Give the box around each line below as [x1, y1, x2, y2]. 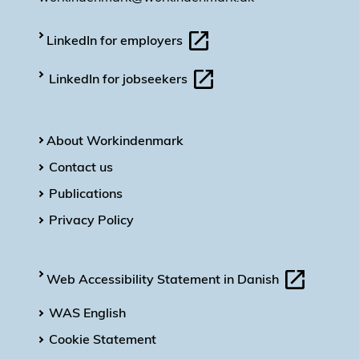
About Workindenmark [46, 132, 184, 149]
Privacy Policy [49, 212, 134, 228]
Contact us [49, 159, 113, 175]
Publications [49, 185, 123, 202]
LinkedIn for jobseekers [49, 71, 191, 87]
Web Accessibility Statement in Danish [46, 271, 282, 288]
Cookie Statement [49, 331, 156, 348]
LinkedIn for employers [46, 32, 186, 49]
